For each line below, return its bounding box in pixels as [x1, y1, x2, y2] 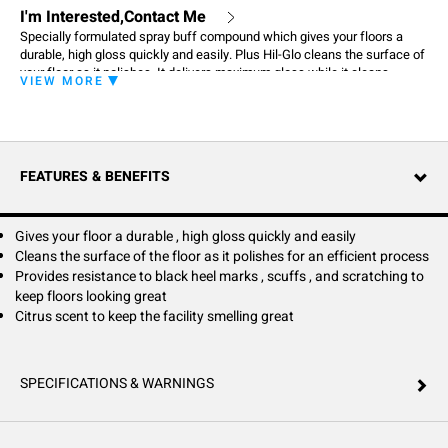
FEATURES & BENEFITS [20, 166, 170, 187]
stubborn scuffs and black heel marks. [20, 81, 238, 100]
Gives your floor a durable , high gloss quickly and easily [15, 226, 356, 247]
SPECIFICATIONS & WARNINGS [20, 373, 214, 394]
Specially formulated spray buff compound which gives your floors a [20, 27, 403, 46]
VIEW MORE [20, 72, 104, 90]
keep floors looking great [15, 286, 167, 307]
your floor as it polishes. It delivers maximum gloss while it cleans [20, 63, 389, 82]
